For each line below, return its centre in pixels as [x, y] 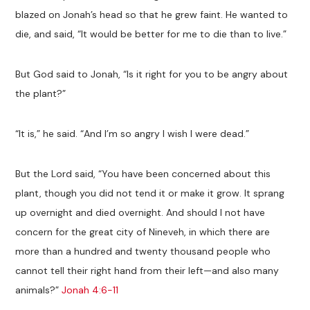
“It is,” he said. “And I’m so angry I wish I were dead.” [133, 133]
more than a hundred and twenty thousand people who [143, 251]
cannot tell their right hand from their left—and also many [147, 270]
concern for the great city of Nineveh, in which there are [143, 231]
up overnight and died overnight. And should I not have [140, 212]
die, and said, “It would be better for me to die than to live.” [151, 34]
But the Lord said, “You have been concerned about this [143, 173]
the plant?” [41, 93]
